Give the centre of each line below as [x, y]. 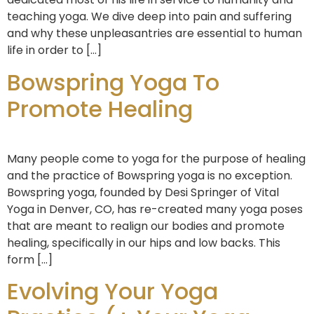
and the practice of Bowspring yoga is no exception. [150, 175]
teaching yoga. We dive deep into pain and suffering [149, 17]
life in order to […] [54, 50]
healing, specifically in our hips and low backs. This [144, 243]
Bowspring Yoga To [113, 82]
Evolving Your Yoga [112, 292]
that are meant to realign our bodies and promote [146, 226]
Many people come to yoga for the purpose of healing [156, 158]
